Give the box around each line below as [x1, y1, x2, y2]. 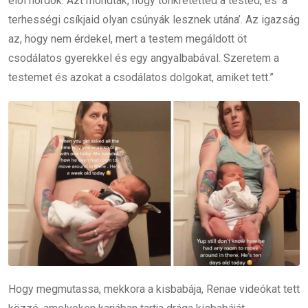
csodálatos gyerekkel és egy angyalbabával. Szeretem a [8, 52, 279, 65]
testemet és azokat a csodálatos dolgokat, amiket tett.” [8, 71, 274, 85]
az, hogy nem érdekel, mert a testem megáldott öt [8, 32, 247, 46]
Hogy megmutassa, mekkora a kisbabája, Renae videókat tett [8, 283, 300, 296]
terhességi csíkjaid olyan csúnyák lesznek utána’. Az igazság [8, 13, 300, 27]
